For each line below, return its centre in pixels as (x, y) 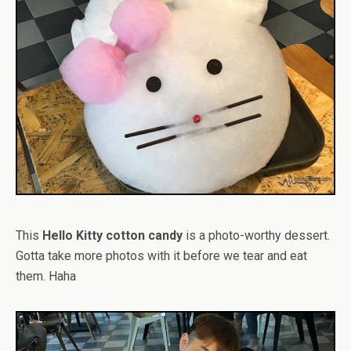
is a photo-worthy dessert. (256, 236)
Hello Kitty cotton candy (112, 236)
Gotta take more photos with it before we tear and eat (161, 256)
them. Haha (46, 277)
